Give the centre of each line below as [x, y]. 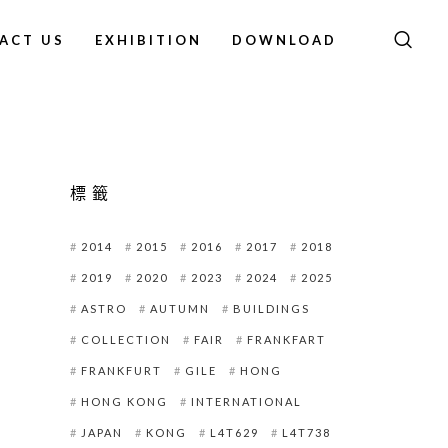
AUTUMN [179, 308]
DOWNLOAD [284, 40]
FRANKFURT [121, 370]
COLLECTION [125, 339]
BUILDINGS [271, 308]
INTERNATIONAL [246, 401]
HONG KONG [124, 401]
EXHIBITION [148, 40]
